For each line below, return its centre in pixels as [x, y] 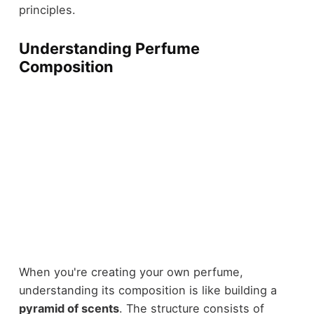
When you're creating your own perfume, [131, 272]
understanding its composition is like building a [148, 291]
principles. [47, 10]
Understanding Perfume [109, 49]
